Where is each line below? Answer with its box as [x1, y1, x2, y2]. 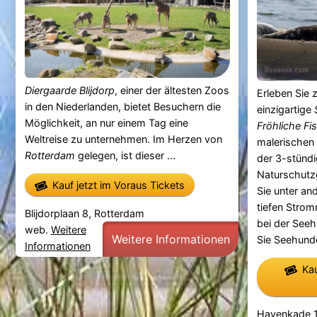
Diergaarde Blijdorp [24, 83, 115, 96]
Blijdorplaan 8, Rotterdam [24, 207, 144, 219]
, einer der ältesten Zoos [114, 83, 229, 96]
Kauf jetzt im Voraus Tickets [52, 178, 185, 191]
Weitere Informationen [111, 231, 230, 246]
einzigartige [256, 103, 314, 115]
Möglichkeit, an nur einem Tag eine [24, 116, 188, 129]
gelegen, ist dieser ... [74, 149, 175, 161]
